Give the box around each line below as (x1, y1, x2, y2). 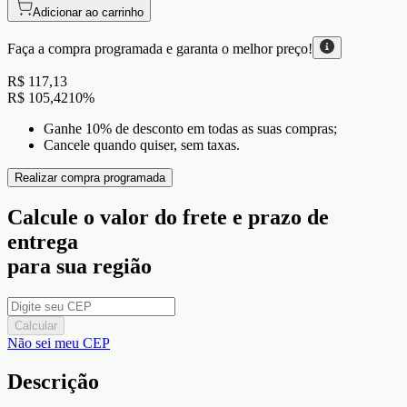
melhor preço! (233, 41, 313, 57)
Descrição (7, 369, 99, 393)
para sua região (7, 254, 152, 279)
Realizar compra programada (15, 171, 165, 185)
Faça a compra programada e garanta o (7, 41, 229, 57)
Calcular (15, 318, 57, 333)
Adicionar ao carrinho (33, 5, 144, 20)
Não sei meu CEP (7, 334, 110, 351)
